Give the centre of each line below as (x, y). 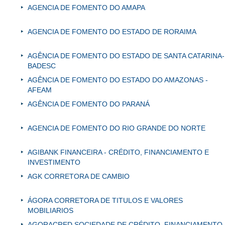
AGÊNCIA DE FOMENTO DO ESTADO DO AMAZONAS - (118, 80)
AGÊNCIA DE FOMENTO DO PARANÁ (89, 104)
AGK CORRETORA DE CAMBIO (79, 177)
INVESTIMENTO (54, 162)
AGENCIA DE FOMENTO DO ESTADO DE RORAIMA (112, 32)
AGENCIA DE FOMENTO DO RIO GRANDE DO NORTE (117, 128)
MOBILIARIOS (50, 211)
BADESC (42, 66)
